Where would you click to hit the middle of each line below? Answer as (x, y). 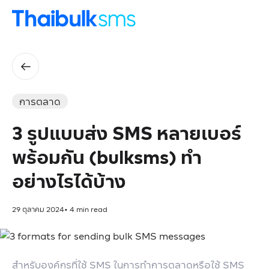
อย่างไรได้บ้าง (69, 181)
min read (91, 209)
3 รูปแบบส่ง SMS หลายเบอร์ (127, 133)
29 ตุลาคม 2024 (38, 209)
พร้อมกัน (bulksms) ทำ (107, 157)
